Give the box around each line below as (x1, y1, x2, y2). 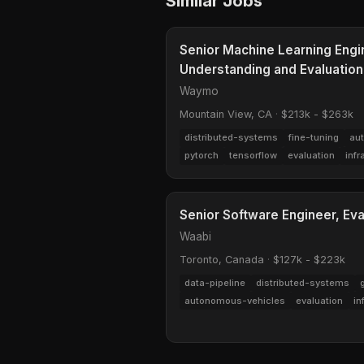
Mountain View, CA (180, 108, 272, 121)
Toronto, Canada (180, 253, 264, 266)
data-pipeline (184, 277, 246, 288)
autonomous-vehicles (184, 294, 286, 306)
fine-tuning (288, 132, 340, 144)
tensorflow (229, 149, 278, 162)
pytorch (184, 149, 219, 162)
